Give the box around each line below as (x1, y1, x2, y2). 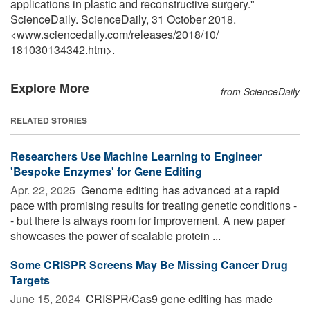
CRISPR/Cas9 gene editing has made (83, 290, 273, 307)
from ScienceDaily (221, 84, 300, 98)
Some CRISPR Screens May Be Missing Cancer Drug (10, 256, 288, 273)
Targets (10, 271, 50, 288)
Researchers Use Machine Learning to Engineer (10, 147, 262, 164)
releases (131, 26, 173, 42)
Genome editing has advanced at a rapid (78, 181, 280, 198)
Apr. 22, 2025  (10, 181, 78, 198)
